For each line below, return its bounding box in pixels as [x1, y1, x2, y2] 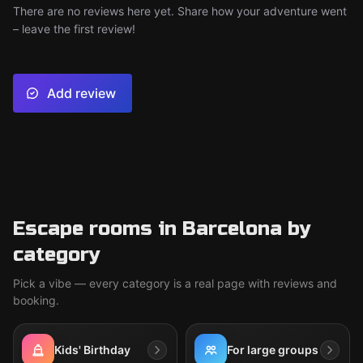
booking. [13, 293, 59, 307]
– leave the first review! [13, 22, 135, 36]
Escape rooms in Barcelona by [13, 217, 311, 241]
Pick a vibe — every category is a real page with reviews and [13, 276, 337, 290]
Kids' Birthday [54, 343, 130, 357]
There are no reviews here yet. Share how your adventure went [13, 4, 347, 18]
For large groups [227, 343, 318, 357]
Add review [47, 85, 116, 101]
